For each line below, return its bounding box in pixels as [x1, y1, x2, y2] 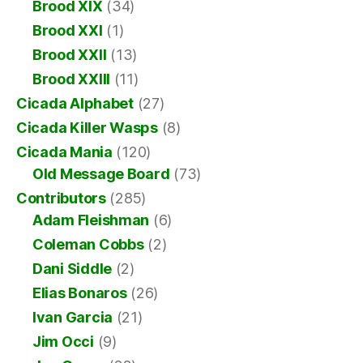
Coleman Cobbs [32, 235, 144, 253]
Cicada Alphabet [16, 94, 134, 112]
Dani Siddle [32, 259, 113, 277]
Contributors [16, 189, 106, 207]
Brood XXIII [32, 70, 111, 88]
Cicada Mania [16, 143, 113, 160]
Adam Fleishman [32, 211, 150, 228]
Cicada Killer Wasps [16, 118, 158, 136]
